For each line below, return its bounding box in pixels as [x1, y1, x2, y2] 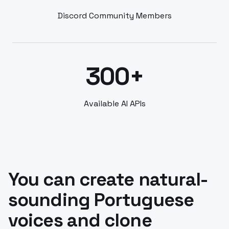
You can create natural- [8, 168, 208, 191]
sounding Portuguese [8, 188, 194, 212]
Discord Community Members [57, 10, 172, 21]
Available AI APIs [83, 98, 146, 109]
